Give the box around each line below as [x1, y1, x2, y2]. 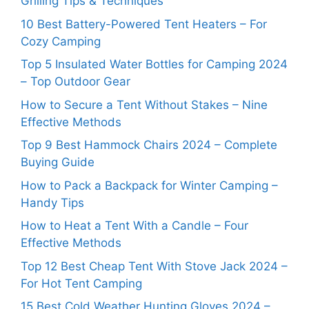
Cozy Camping [21, 34, 101, 48]
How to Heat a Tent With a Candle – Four [21, 219, 248, 233]
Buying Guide [21, 155, 94, 170]
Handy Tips [21, 195, 84, 210]
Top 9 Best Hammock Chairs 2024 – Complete [21, 138, 277, 152]
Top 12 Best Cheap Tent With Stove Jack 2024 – [21, 259, 288, 273]
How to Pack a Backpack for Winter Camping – [21, 178, 278, 192]
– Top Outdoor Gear [21, 74, 130, 89]
